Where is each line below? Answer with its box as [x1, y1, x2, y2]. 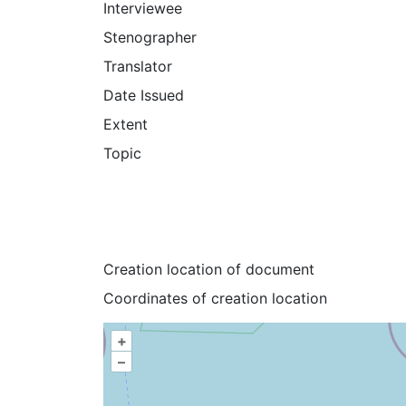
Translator [103, 56, 172, 75]
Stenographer [103, 27, 197, 46]
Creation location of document [103, 259, 314, 278]
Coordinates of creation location [103, 288, 327, 307]
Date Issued [103, 85, 184, 104]
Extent [103, 114, 148, 133]
